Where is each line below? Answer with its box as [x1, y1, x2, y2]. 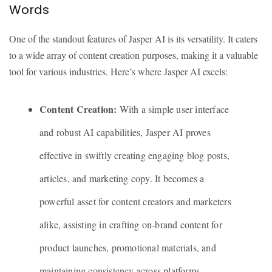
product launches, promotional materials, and [39, 241, 216, 254]
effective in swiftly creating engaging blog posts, [39, 149, 230, 161]
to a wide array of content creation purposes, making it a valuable [9, 49, 258, 61]
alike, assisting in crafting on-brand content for [39, 218, 222, 231]
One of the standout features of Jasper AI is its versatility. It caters [9, 32, 257, 45]
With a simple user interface [117, 103, 229, 115]
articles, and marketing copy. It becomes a [39, 172, 205, 185]
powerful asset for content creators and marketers [39, 195, 231, 208]
